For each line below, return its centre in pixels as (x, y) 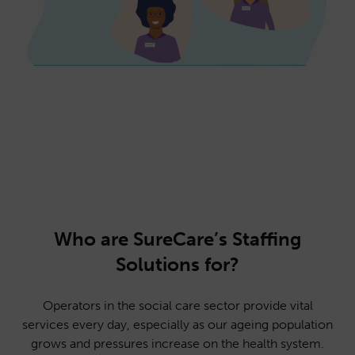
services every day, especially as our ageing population (177, 324)
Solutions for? (177, 264)
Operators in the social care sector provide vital (177, 305)
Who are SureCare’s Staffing (177, 239)
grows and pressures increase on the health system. (177, 344)
